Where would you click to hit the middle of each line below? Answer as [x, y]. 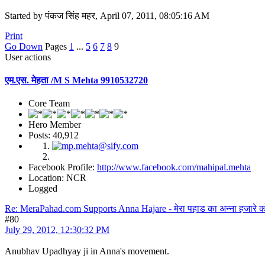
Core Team [49, 104]
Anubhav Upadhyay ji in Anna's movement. [87, 251]
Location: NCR [57, 178]
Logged [43, 189]
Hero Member [55, 125]
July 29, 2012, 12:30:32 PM [57, 230]
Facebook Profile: [63, 167]
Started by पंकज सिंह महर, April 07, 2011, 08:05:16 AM [107, 15]
